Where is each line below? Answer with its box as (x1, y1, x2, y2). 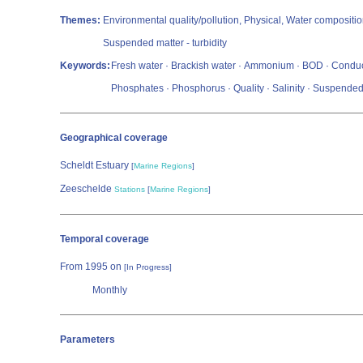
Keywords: (60, 60, 110, 71)
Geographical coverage (60, 132, 168, 143)
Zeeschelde (60, 183, 114, 194)
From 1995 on (60, 261, 124, 272)
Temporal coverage (60, 233, 149, 245)
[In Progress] (124, 263, 172, 271)
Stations (114, 185, 145, 194)
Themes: (60, 15, 100, 26)
